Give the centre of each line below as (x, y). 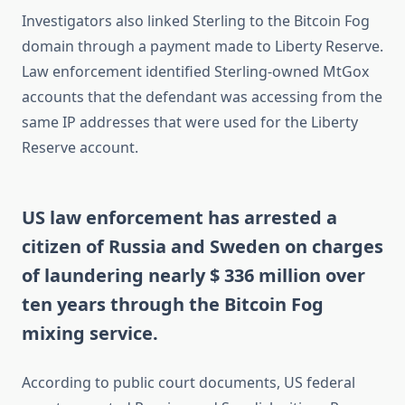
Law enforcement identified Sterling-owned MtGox (195, 72)
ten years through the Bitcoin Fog (173, 305)
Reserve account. (80, 148)
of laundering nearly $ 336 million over (193, 276)
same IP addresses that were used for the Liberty (190, 122)
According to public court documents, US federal (188, 383)
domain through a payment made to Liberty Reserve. (202, 47)
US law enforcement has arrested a (179, 218)
